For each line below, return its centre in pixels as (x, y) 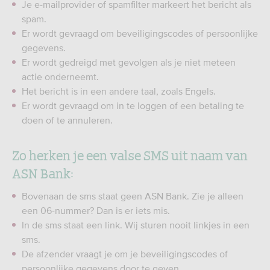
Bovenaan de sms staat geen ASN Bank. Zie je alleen (133, 196)
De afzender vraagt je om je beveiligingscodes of (125, 254)
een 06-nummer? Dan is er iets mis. (96, 210)
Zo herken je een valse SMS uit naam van (130, 154)
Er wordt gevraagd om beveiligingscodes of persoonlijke (140, 33)
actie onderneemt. (60, 77)
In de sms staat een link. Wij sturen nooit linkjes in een (136, 225)
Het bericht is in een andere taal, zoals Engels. (119, 91)
